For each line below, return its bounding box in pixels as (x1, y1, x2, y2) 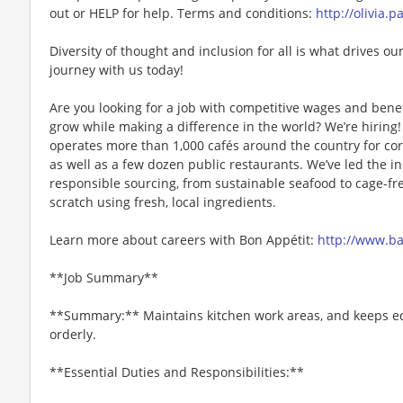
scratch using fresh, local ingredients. (49, 193, 276, 210)
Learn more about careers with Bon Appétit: (49, 230, 318, 248)
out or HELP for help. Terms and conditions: (49, 4, 316, 22)
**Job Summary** (49, 268, 158, 286)
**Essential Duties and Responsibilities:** (49, 363, 304, 381)
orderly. (49, 325, 96, 343)
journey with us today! (49, 60, 184, 78)
